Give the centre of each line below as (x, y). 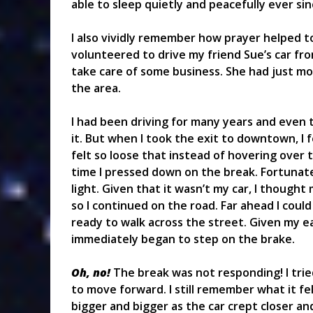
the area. (96, 88)
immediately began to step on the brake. (183, 239)
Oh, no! (91, 273)
